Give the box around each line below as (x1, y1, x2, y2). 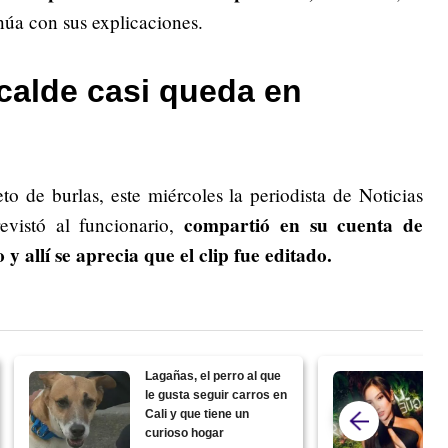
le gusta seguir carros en (145, 388, 288, 403)
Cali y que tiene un (145, 407, 250, 422)
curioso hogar (145, 426, 225, 441)
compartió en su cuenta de (184, 211, 424, 240)
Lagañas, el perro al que (145, 369, 282, 384)
